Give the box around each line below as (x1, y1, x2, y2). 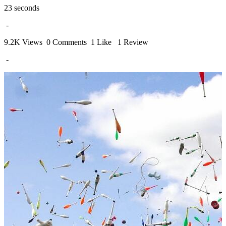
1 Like (91, 38, 111, 47)
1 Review (118, 38, 148, 47)
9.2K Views (4, 38, 44, 47)
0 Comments (46, 38, 89, 47)
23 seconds (4, 4, 39, 13)
